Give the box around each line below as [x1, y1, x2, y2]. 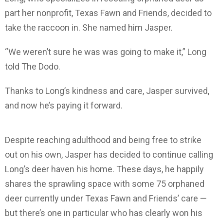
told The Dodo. [5, 61, 60, 72]
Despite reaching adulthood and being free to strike [5, 134, 201, 145]
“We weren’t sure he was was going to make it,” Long [5, 46, 206, 57]
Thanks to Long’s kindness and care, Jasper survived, [5, 85, 209, 96]
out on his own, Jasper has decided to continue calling [5, 149, 213, 160]
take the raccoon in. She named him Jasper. [5, 22, 173, 33]
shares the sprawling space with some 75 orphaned [5, 178, 204, 189]
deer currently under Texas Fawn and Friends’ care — [5, 193, 207, 203]
